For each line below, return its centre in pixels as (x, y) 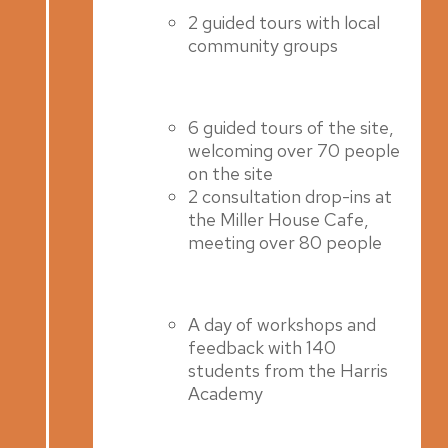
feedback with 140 (262, 347)
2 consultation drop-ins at (290, 196)
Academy (226, 393)
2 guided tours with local (284, 22)
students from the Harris (288, 370)
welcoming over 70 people (294, 150)
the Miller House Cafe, (279, 219)
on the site (231, 173)
